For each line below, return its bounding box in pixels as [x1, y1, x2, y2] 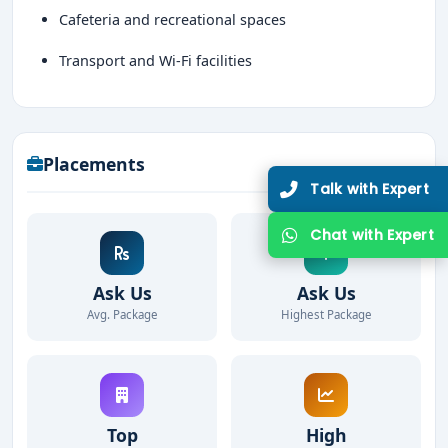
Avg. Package [86, 307, 158, 322]
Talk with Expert [310, 178, 429, 199]
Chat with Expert [310, 224, 434, 245]
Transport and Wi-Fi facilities [59, 51, 252, 70]
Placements [43, 152, 145, 176]
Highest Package [280, 307, 372, 322]
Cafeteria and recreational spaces [59, 10, 286, 29]
